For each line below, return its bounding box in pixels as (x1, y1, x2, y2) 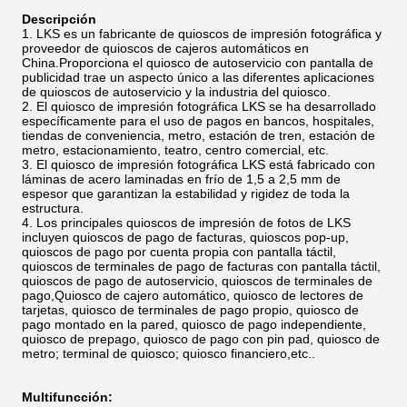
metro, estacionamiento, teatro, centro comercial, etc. (22, 143, 329, 157)
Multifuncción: (22, 390, 113, 404)
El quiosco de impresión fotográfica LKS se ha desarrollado (36, 99, 376, 114)
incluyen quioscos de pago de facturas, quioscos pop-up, (22, 230, 349, 244)
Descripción (22, 12, 96, 26)
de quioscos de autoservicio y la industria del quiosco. (22, 84, 331, 99)
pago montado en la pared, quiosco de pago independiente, (22, 317, 366, 332)
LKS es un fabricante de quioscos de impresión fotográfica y (36, 26, 382, 41)
